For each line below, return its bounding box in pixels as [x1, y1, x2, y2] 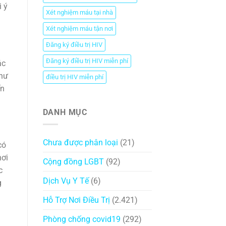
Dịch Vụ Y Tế [42, 176, 89, 186]
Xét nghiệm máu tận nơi [45, 24, 113, 32]
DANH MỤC [42, 107, 87, 117]
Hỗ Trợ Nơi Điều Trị [42, 195, 110, 205]
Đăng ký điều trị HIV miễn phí [45, 56, 128, 65]
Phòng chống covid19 [42, 214, 121, 224]
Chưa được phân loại [42, 138, 118, 148]
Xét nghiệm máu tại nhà [45, 8, 113, 16]
